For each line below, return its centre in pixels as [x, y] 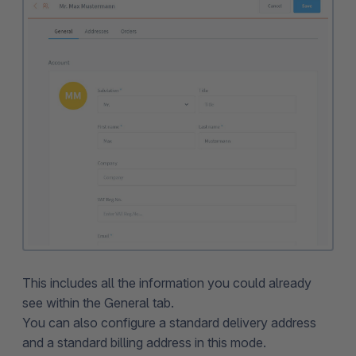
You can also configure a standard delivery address [169, 323]
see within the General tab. [98, 303]
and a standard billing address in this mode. [144, 343]
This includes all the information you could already [167, 283]
